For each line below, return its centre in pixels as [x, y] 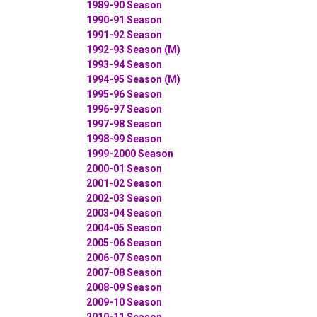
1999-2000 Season [130, 153]
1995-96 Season [124, 94]
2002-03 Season [124, 198]
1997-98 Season [124, 123]
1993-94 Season [124, 64]
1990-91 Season [124, 19]
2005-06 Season [124, 242]
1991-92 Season [124, 34]
